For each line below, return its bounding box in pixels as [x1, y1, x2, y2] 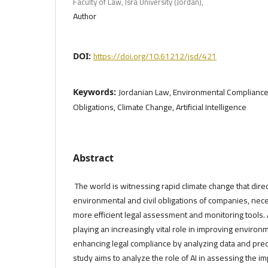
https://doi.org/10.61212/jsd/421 [93, 48, 217, 64]
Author [73, 8, 96, 24]
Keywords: [73, 86, 118, 98]
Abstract [73, 151, 114, 165]
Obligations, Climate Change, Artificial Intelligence [73, 99, 246, 115]
